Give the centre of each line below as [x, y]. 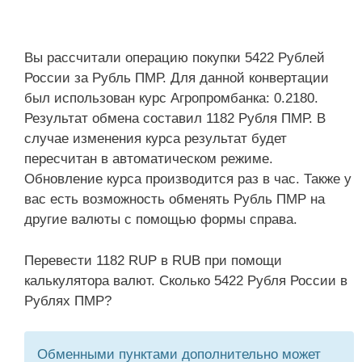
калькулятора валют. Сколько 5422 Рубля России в [186, 280]
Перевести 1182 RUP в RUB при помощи [153, 260]
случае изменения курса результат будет [156, 139]
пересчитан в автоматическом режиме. [149, 159]
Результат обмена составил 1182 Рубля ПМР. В [175, 118]
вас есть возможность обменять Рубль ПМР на [175, 199]
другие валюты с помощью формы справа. [161, 219]
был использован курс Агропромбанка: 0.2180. [171, 98]
